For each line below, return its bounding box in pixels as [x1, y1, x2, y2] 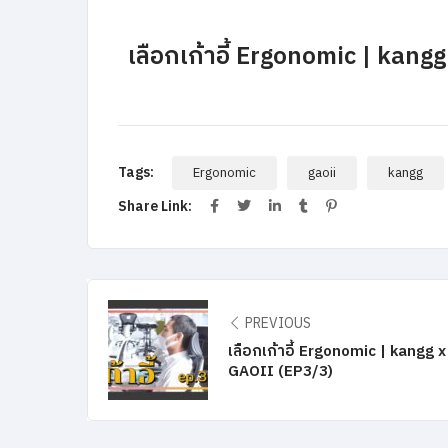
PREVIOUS [245, 312, 311, 336]
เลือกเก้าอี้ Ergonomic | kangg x [228, 339, 446, 365]
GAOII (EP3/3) [228, 359, 333, 385]
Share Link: [118, 195, 195, 219]
